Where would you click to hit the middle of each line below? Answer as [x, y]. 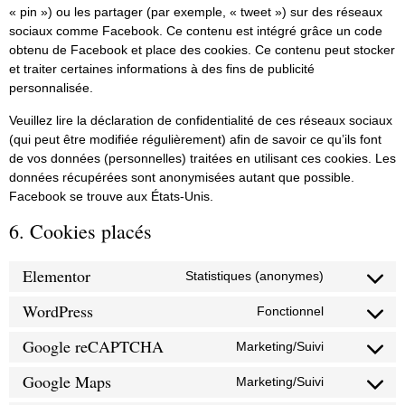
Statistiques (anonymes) [254, 276]
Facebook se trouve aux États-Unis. [111, 196]
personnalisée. [51, 88]
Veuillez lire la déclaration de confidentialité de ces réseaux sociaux [201, 120]
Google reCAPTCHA [93, 347]
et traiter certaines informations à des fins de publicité [162, 69]
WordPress [58, 311]
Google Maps [67, 382]
